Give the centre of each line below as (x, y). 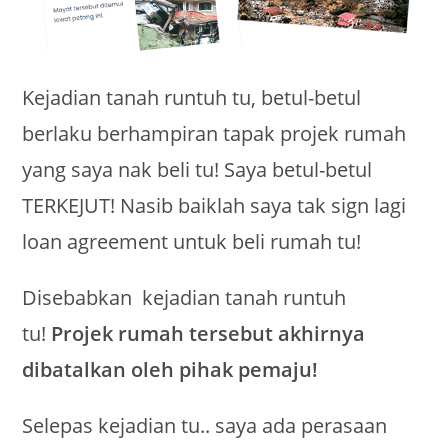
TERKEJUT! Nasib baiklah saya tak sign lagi (214, 206)
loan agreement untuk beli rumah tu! (192, 242)
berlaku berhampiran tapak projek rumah (214, 134)
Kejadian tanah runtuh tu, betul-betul (192, 98)
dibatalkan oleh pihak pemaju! (170, 370)
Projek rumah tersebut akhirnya (208, 334)
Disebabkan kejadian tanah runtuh (184, 298)
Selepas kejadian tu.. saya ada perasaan (205, 426)
